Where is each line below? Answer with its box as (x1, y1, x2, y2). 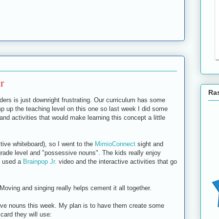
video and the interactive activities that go (57, 157, 177, 165)
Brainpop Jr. (23, 157, 57, 165)
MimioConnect (95, 140, 135, 148)
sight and (135, 140, 163, 148)
